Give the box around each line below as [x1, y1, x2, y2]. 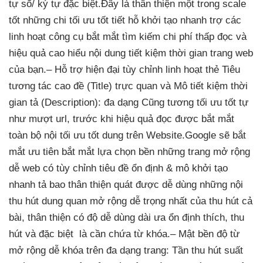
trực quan [115, 80, 157, 92]
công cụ [46, 31, 86, 42]
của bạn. [9, 63, 46, 75]
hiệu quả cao [9, 47, 65, 59]
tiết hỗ [109, 14, 141, 26]
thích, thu [200, 211, 244, 223]
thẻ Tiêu [203, 63, 240, 75]
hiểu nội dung [65, 47, 129, 59]
